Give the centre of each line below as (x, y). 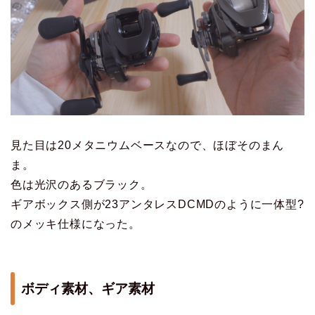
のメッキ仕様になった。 (76, 224)
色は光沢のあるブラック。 (82, 184)
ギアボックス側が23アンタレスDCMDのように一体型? (157, 204)
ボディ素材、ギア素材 (88, 289)
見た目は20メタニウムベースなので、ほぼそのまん (148, 145)
